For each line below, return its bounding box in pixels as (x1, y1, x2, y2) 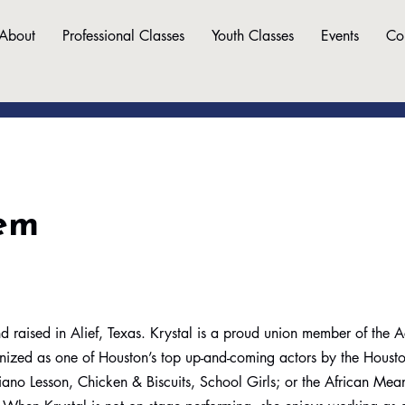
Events (321, 26, 359, 45)
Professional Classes (62, 26, 184, 45)
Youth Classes (212, 26, 294, 45)
